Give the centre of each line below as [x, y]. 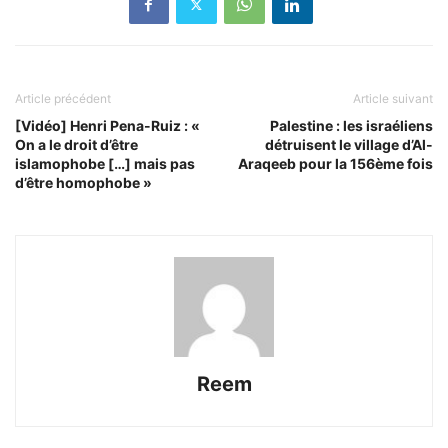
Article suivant [393, 99]
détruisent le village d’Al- [349, 145]
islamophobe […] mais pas [105, 164]
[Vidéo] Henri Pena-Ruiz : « [107, 126]
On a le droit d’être [76, 145]
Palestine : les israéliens [351, 126]
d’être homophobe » [83, 183]
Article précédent [63, 99]
